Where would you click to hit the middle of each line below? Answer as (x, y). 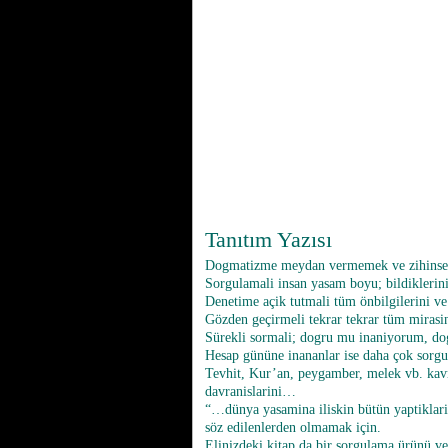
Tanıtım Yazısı (268, 239)
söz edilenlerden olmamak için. (293, 427)
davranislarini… (250, 391)
